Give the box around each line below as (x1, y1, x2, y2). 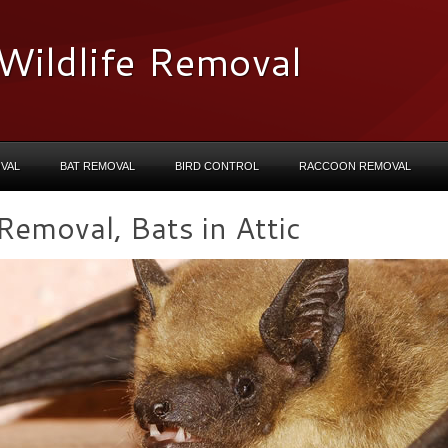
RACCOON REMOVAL (299, 160, 411, 172)
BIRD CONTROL (175, 160, 259, 172)
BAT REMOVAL (60, 160, 135, 172)
